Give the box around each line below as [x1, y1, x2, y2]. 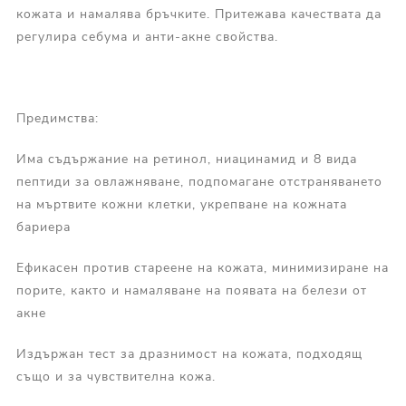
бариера [15, 218, 71, 237]
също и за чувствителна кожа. [15, 368, 216, 386]
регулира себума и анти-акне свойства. [15, 28, 278, 46]
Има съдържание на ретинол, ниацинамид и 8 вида [15, 150, 357, 169]
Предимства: [15, 110, 99, 128]
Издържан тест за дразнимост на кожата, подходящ [15, 345, 362, 363]
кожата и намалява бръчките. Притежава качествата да [15, 5, 382, 24]
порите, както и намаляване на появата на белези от [15, 282, 367, 300]
